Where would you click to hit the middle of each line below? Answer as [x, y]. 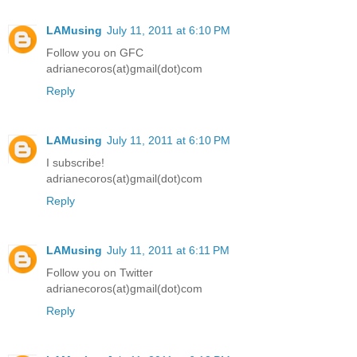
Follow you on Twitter [100, 273]
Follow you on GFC [95, 53]
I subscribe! [75, 163]
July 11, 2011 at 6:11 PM [168, 251]
